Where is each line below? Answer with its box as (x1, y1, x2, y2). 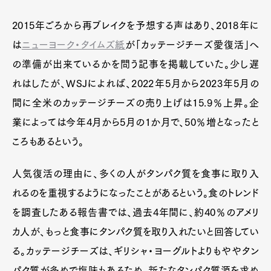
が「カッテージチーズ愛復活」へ (125, 40, 259, 50)
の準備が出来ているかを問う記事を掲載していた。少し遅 (12, 59, 259, 70)
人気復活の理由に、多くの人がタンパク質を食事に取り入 (12, 169, 259, 179)
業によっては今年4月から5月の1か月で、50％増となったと (12, 117, 259, 128)
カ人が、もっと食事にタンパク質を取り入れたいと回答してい (12, 227, 259, 237)
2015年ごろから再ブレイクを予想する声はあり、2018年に (12, 21, 259, 31)
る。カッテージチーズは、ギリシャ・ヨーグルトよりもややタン (12, 246, 259, 256)
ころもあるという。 (12, 137, 84, 147)
